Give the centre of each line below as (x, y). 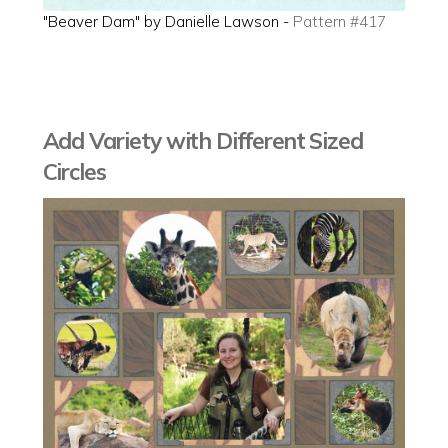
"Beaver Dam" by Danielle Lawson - (167, 22)
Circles (74, 172)
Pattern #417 (339, 22)
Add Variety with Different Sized (203, 141)
